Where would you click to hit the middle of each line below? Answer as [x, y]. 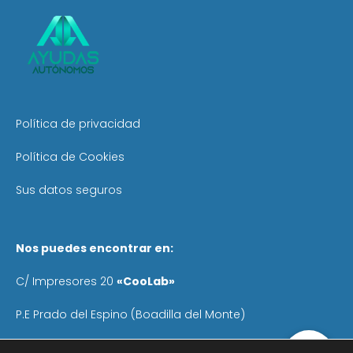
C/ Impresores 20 [66, 282]
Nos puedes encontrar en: [95, 249]
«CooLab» [146, 282]
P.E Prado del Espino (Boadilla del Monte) [130, 315]
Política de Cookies [70, 157]
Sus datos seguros [69, 190]
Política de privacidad [78, 124]
